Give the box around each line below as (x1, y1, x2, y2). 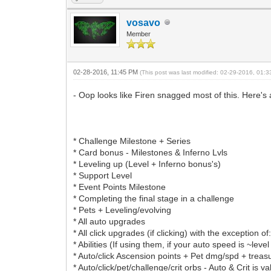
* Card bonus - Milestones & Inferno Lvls (73, 147, 228, 157)
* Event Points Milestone (73, 181, 166, 192)
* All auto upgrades (73, 216, 146, 226)
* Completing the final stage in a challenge (73, 193, 235, 203)
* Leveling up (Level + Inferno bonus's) (73, 158, 221, 169)
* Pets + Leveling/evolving (73, 204, 172, 215)
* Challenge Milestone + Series (73, 135, 191, 146)
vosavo (126, 17, 161, 28)
